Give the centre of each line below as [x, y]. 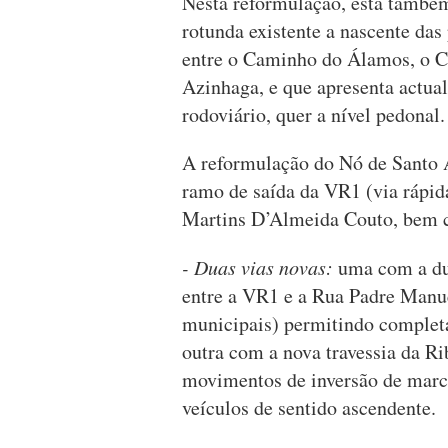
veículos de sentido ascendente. [309, 408]
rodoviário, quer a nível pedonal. [313, 115]
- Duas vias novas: [257, 267]
